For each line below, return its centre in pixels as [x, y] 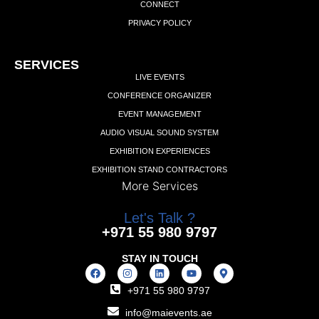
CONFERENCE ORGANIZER [159, 96]
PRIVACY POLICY [159, 23]
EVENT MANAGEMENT [159, 114]
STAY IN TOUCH [159, 259]
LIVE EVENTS [159, 77]
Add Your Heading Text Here [117, 36]
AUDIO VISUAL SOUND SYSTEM [159, 133]
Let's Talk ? [159, 218]
